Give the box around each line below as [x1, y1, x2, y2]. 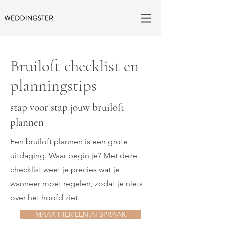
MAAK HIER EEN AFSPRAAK [35, 210, 126, 219]
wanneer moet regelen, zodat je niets [10, 179, 143, 188]
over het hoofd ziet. [10, 193, 80, 202]
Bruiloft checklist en [10, 56, 139, 76]
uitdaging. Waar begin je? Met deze [10, 151, 137, 160]
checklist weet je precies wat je [10, 165, 120, 174]
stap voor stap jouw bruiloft [10, 101, 124, 114]
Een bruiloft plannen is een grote [10, 137, 128, 146]
